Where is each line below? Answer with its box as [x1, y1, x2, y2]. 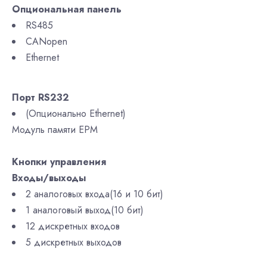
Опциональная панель [12, 2, 122, 16]
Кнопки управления [12, 155, 106, 169]
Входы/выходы [12, 171, 86, 185]
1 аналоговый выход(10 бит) [26, 203, 144, 217]
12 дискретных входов [26, 219, 120, 233]
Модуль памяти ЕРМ [12, 123, 98, 136]
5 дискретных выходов [26, 235, 125, 249]
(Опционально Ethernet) [26, 107, 126, 120]
